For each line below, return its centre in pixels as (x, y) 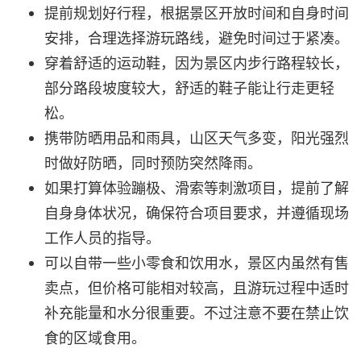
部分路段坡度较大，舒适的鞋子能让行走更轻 (189, 87)
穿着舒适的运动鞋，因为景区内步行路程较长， (197, 62)
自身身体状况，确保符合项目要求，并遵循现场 (197, 212)
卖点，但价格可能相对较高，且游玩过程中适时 (197, 287)
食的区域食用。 (95, 337)
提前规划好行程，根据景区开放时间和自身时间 (197, 12)
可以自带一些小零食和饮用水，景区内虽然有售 (197, 262)
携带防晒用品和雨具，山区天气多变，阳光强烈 (197, 137)
